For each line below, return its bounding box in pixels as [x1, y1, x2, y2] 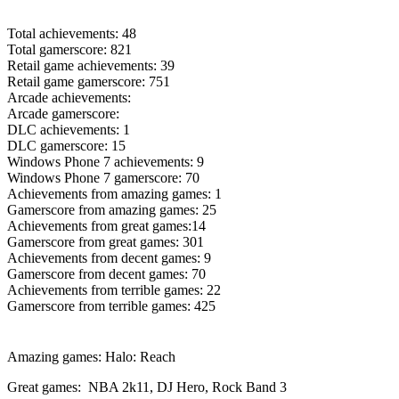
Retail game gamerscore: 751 [7, 73, 170, 89]
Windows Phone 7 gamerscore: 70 [7, 169, 199, 185]
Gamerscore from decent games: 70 [7, 265, 206, 281]
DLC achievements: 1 [7, 121, 130, 137]
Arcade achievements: [7, 89, 131, 105]
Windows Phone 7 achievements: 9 [7, 153, 204, 169]
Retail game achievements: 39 [7, 57, 175, 73]
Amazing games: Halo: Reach [7, 348, 175, 364]
